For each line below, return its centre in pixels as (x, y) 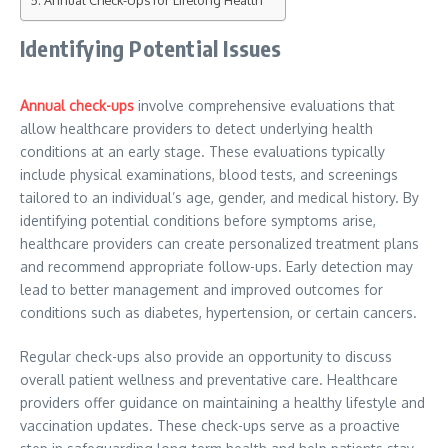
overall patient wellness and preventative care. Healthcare (209, 379)
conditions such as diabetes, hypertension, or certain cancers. (218, 312)
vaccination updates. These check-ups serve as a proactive (210, 425)
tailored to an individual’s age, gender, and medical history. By (219, 197)
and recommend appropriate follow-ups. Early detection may (216, 266)
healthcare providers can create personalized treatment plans (219, 243)
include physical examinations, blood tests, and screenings (209, 174)
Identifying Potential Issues (153, 48)
